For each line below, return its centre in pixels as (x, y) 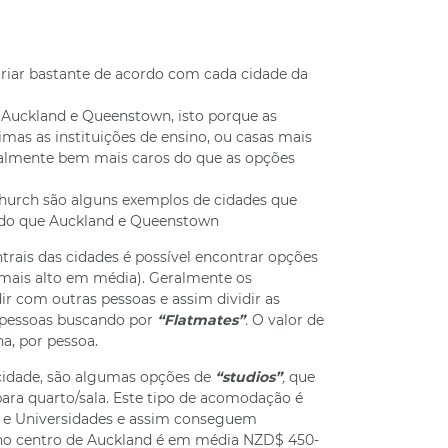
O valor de (287, 320)
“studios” (248, 377)
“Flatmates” (200, 320)
